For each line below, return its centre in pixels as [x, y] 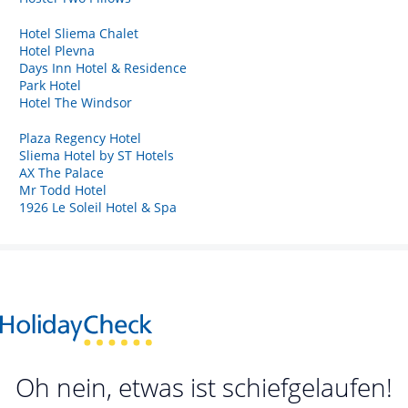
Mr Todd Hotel [63, 189]
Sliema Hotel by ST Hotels [97, 155]
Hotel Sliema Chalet [79, 33]
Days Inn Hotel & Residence [103, 67]
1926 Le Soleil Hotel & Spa [98, 207]
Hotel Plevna [57, 50]
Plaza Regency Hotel [80, 138]
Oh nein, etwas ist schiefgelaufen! [204, 388]
